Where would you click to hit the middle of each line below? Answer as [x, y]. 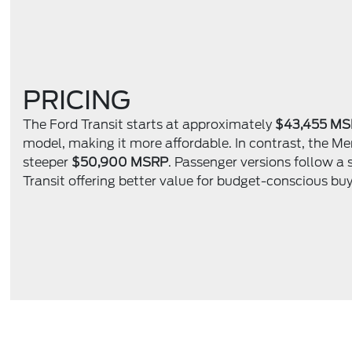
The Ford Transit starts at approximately [149, 125]
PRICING [77, 101]
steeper [48, 163]
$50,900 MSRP [120, 163]
